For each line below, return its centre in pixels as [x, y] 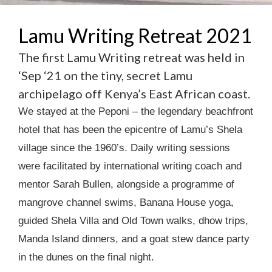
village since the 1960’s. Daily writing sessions [124, 148]
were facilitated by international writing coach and [130, 166]
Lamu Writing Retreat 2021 [135, 36]
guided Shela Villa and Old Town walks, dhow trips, [133, 221]
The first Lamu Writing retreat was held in [131, 57]
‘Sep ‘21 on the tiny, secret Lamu [105, 75]
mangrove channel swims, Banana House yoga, [126, 202]
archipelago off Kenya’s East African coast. [134, 93]
